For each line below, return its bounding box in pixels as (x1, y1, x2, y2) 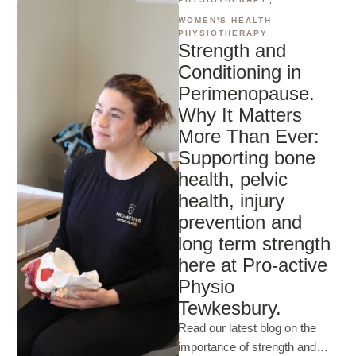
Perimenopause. (178, 83, 315, 104)
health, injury (178, 190, 284, 211)
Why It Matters (178, 104, 302, 126)
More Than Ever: (178, 126, 319, 147)
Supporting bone (178, 147, 315, 168)
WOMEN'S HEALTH (178, 16, 272, 25)
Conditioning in (178, 61, 301, 83)
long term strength (178, 233, 331, 254)
